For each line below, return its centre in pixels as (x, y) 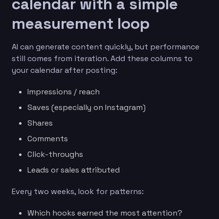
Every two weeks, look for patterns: (78, 191)
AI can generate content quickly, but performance (106, 46)
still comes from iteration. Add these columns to (102, 58)
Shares (40, 123)
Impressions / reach (64, 91)
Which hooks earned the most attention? (105, 213)
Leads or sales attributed (74, 170)
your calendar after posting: (65, 70)
